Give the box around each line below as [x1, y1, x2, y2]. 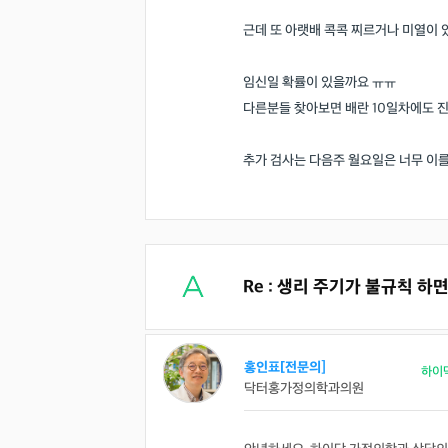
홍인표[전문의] [244, 359, 326, 376]
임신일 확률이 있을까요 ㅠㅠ [243, 74, 396, 91]
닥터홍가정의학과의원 [244, 380, 364, 397]
